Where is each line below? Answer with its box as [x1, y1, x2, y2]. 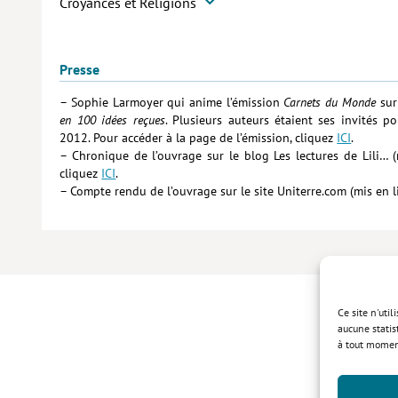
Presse [60, 60, 100, 78]
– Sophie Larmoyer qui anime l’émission [60, 93, 284, 111]
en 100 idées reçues [60, 111, 165, 129]
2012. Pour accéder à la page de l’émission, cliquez [60, 129, 338, 147]
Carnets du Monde [283, 93, 376, 111]
